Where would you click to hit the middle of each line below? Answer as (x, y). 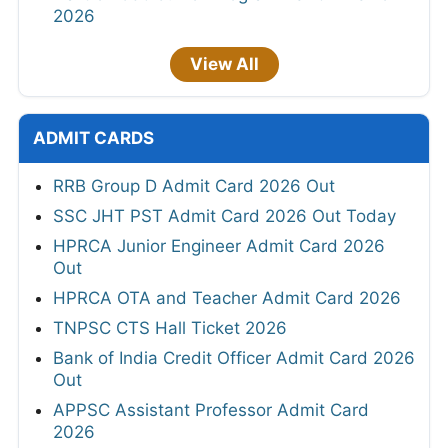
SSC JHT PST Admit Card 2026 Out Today (224, 215)
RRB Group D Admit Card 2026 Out (194, 185)
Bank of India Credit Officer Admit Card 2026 (234, 357)
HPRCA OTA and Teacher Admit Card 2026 (227, 297)
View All (224, 63)
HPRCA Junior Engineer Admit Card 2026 (219, 245)
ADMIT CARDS (93, 137)
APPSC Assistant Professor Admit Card (211, 409)
